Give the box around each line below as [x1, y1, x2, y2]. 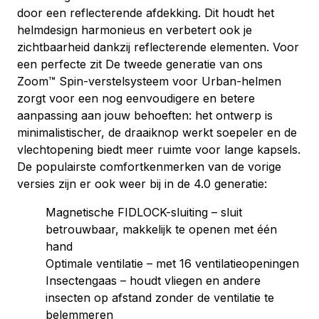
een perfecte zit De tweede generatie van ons [17, 57, 263, 71]
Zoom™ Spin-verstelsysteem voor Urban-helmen [17, 74, 281, 88]
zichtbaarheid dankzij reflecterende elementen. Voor [17, 40, 299, 54]
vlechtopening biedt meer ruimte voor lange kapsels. [17, 142, 300, 157]
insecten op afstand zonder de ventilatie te [46, 291, 274, 305]
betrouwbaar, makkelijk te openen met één [46, 222, 277, 236]
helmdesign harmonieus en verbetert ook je [17, 23, 252, 37]
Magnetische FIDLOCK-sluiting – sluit [46, 205, 242, 219]
